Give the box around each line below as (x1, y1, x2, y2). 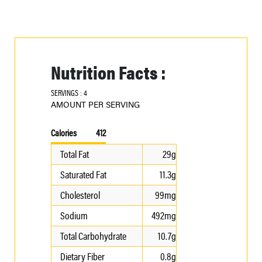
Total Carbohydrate (60, 229, 142, 243)
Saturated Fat (60, 167, 106, 181)
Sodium (60, 208, 88, 222)
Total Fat (60, 147, 89, 161)
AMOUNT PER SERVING (51, 98, 142, 110)
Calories (51, 126, 96, 139)
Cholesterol (60, 188, 100, 202)
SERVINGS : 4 (54, 87, 87, 98)
